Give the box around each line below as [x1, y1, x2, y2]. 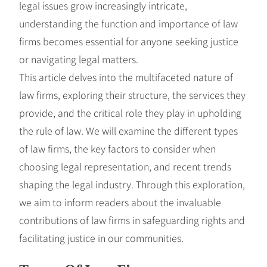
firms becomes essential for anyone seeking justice [19, 33, 238, 48]
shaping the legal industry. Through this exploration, [19, 176, 245, 191]
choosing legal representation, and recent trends [19, 159, 231, 173]
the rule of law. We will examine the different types [19, 123, 238, 138]
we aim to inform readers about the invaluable [19, 194, 221, 209]
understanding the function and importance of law [19, 15, 238, 30]
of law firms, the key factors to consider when [19, 141, 216, 156]
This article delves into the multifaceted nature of [19, 69, 233, 84]
